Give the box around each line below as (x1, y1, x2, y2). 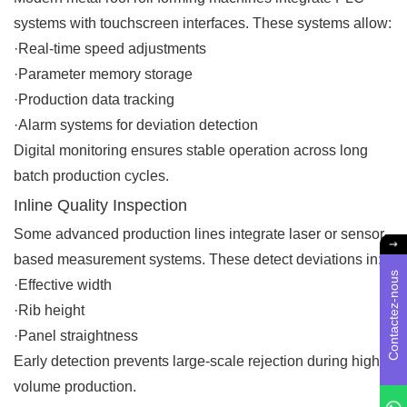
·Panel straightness (14, 327, 138, 343)
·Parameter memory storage (14, 65, 193, 82)
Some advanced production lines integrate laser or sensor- (14, 225, 389, 242)
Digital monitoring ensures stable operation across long (14, 142, 368, 158)
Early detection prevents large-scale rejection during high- (14, 352, 384, 369)
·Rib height (14, 302, 84, 318)
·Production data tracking (14, 91, 174, 107)
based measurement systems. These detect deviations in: (14, 251, 382, 267)
